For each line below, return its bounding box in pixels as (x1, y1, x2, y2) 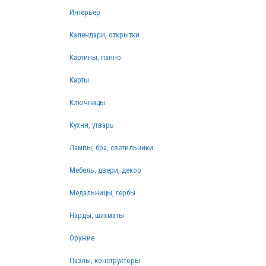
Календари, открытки (69, 30, 140, 39)
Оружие (69, 233, 94, 242)
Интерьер (69, 8, 100, 17)
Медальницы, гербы (69, 188, 135, 197)
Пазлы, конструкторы (69, 256, 140, 265)
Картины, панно (69, 53, 121, 62)
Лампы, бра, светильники (69, 143, 153, 152)
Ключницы (69, 98, 105, 107)
